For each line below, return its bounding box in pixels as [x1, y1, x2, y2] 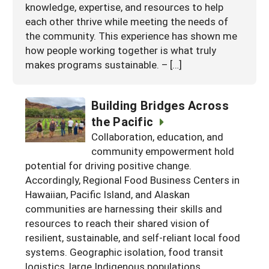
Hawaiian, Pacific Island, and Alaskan [25, 187, 190, 201]
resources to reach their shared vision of [25, 216, 210, 230]
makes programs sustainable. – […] [25, 57, 182, 71]
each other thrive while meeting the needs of [25, 14, 228, 28]
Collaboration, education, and [91, 129, 223, 144]
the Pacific [91, 113, 154, 129]
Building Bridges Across [91, 97, 229, 113]
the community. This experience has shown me [25, 28, 237, 43]
